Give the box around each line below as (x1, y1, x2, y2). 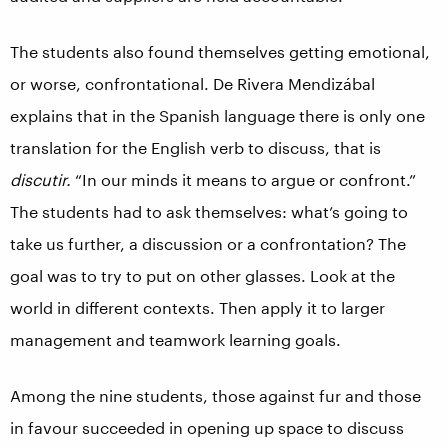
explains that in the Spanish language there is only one (10, 106, 425, 125)
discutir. (10, 170, 75, 189)
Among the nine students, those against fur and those (10, 386, 421, 405)
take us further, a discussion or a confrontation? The (10, 234, 406, 253)
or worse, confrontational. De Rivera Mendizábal (10, 74, 375, 93)
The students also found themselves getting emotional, (10, 42, 430, 61)
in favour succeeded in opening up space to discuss (10, 418, 404, 437)
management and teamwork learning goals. (10, 330, 341, 349)
